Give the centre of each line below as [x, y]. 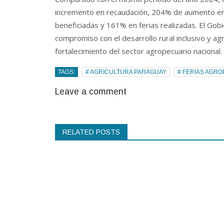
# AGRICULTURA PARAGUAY [126, 72]
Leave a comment [90, 91]
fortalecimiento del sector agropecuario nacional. [138, 51]
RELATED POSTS [91, 132]
